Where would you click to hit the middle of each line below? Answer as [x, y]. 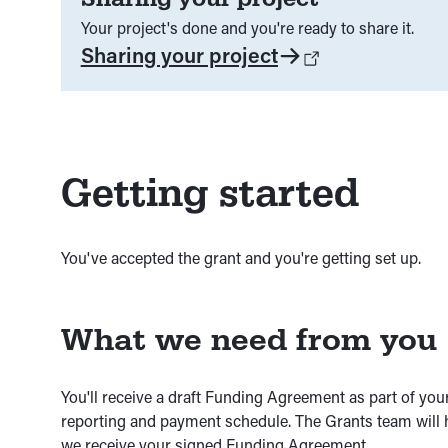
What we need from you [248, 340]
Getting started [209, 193]
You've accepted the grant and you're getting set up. [240, 258]
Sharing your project [179, 55]
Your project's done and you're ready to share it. [247, 28]
